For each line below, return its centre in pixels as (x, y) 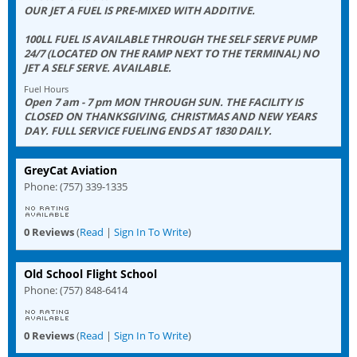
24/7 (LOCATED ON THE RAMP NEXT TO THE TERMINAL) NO (171, 53)
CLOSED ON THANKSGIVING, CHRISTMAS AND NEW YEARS (170, 116)
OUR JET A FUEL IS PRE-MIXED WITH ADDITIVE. (139, 10)
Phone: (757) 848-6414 (76, 290)
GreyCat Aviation (71, 170)
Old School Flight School (90, 273)
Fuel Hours (46, 88)
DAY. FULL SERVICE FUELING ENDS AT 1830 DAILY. (148, 130)
